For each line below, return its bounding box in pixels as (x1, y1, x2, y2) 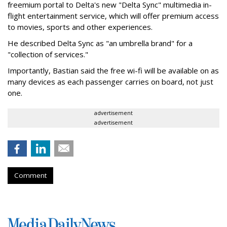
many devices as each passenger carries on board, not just (8, 77, 213, 87)
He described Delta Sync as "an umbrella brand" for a (8, 38, 193, 49)
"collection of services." (8, 49, 88, 60)
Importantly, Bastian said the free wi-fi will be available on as (8, 65, 219, 76)
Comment (14, 171, 47, 180)
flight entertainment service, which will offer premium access (8, 11, 219, 21)
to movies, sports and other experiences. (8, 22, 153, 32)
